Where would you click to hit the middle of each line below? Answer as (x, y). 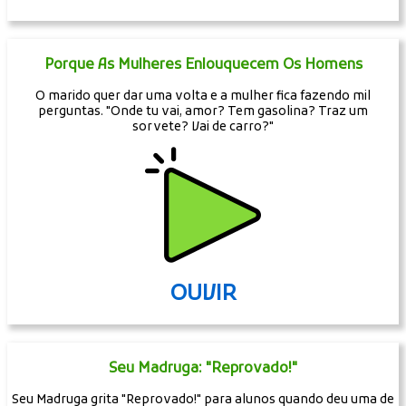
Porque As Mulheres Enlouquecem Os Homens (203, 65)
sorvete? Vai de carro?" (203, 127)
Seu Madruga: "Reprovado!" (203, 368)
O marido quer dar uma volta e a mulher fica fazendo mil (203, 96)
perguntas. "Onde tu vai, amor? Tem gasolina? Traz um (203, 111)
